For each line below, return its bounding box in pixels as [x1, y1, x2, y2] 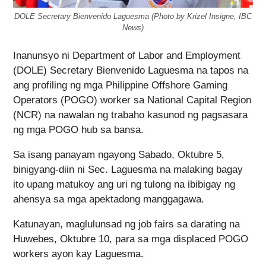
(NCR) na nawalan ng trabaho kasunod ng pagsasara [13, 109, 248, 121]
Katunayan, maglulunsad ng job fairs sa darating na [13, 218, 240, 230]
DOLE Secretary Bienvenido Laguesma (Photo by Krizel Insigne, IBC [14, 11, 252, 21]
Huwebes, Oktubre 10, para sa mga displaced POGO [13, 233, 248, 245]
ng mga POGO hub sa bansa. [13, 124, 144, 136]
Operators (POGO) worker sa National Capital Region [13, 94, 251, 106]
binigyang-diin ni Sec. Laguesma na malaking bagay [13, 164, 243, 176]
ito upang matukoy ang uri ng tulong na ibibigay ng [13, 179, 235, 191]
